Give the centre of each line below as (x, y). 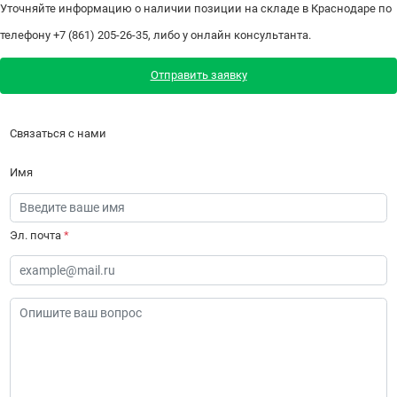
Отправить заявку (198, 75)
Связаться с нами (58, 134)
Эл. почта (36, 236)
